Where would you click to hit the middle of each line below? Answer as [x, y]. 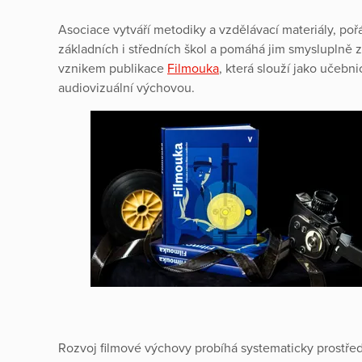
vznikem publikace [113, 68]
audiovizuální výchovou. [126, 88]
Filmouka [193, 68]
